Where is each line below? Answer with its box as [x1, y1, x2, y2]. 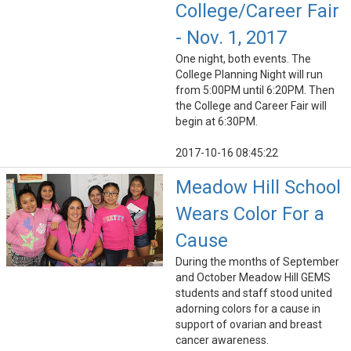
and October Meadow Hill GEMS [175, 271, 331, 284]
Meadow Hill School [175, 176, 341, 199]
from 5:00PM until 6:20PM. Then [175, 84, 335, 97]
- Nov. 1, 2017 [175, 27, 287, 49]
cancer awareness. [175, 334, 269, 347]
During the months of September [175, 255, 339, 269]
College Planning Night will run [175, 68, 323, 81]
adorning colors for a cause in [175, 302, 320, 316]
